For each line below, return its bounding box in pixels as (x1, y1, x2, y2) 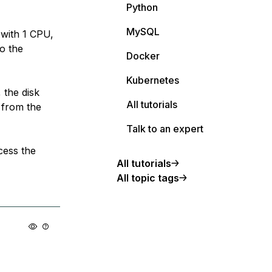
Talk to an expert (126, 123, 203, 135)
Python (126, 1, 158, 13)
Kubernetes (126, 74, 179, 86)
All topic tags (117, 172, 179, 184)
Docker (126, 50, 160, 62)
